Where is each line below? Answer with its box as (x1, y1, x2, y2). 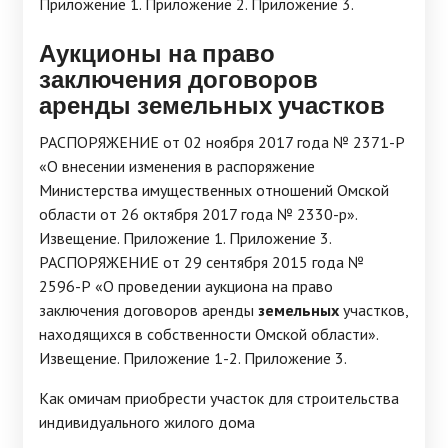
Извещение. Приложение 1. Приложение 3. (39, 228, 332, 248)
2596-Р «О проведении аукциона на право (39, 276, 333, 296)
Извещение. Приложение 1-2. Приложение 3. (39, 348, 347, 368)
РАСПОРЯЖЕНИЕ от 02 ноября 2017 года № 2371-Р (39, 132, 405, 152)
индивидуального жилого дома (39, 412, 255, 432)
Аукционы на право (39, 35, 275, 70)
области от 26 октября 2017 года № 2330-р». (39, 204, 357, 224)
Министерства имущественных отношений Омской (39, 180, 389, 200)
